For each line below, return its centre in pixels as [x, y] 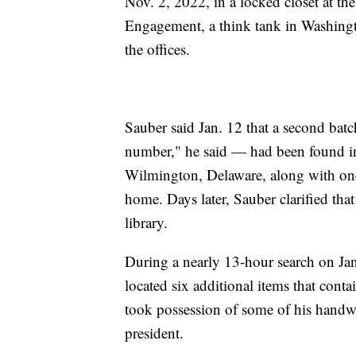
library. [146, 222]
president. [154, 333]
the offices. [157, 49]
